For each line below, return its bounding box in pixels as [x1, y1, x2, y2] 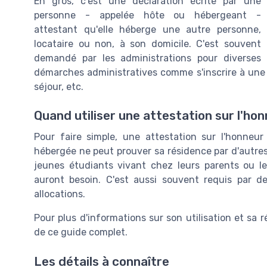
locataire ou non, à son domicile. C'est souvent [34, 38, 261, 50]
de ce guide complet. [34, 226, 128, 238]
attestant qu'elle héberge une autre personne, [34, 24, 261, 36]
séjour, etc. [34, 81, 83, 93]
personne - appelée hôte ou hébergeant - [34, 10, 261, 21]
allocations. [34, 188, 85, 200]
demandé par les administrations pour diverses [34, 52, 261, 64]
